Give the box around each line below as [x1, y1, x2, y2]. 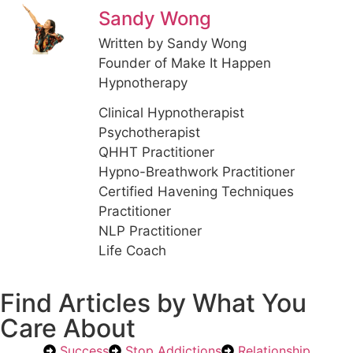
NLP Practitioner [98, 223, 202, 240]
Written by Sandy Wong [98, 35, 247, 51]
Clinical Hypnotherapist [98, 105, 244, 121]
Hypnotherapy [98, 74, 188, 91]
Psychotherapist [98, 124, 200, 141]
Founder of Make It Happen [98, 54, 271, 71]
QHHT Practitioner [98, 144, 214, 161]
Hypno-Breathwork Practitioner [98, 164, 295, 180]
